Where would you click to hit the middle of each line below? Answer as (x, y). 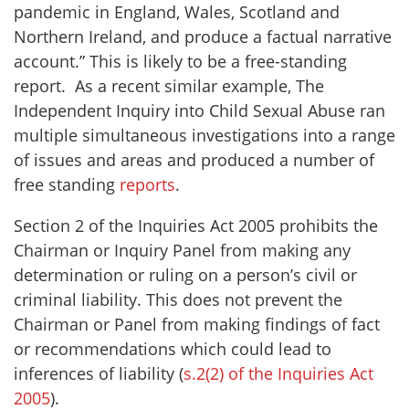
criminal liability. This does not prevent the (178, 300)
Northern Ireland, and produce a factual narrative (203, 37)
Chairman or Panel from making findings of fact (197, 325)
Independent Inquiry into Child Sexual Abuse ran (199, 111)
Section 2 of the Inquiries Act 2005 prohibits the (196, 226)
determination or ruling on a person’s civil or (185, 275)
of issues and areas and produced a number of (194, 160)
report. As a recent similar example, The (169, 86)
